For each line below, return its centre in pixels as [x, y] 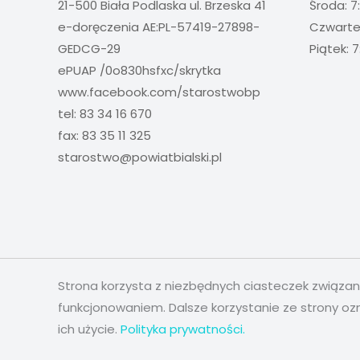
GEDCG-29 [89, 49]
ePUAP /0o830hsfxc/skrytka [139, 71]
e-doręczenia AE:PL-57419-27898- [159, 27]
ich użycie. [89, 329]
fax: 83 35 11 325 [104, 136]
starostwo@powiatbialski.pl [140, 157]
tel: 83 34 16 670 [105, 114]
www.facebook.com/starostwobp [159, 92]
